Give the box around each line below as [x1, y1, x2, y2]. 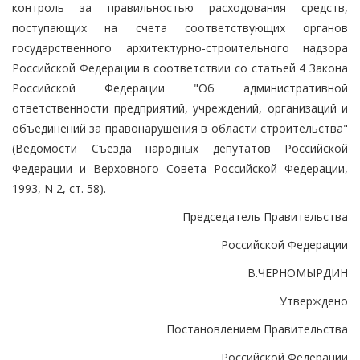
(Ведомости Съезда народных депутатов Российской [12, 140, 348, 156]
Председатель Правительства [182, 208, 348, 224]
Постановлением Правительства [166, 321, 348, 337]
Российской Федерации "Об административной [12, 80, 348, 96]
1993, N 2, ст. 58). [12, 180, 106, 196]
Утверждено [280, 292, 348, 309]
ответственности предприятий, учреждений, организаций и [12, 100, 348, 116]
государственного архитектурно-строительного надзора [12, 39, 348, 55]
